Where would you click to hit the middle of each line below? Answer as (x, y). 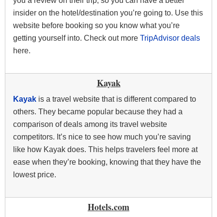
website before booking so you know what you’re (96, 26)
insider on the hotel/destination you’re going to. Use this (108, 13)
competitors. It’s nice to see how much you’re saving (102, 137)
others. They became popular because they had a (98, 112)
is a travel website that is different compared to (117, 99)
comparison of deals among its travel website (90, 124)
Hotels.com (108, 207)
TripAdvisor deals (170, 38)
